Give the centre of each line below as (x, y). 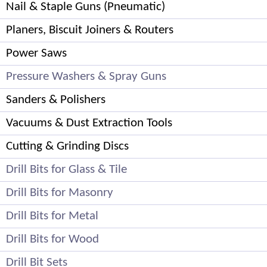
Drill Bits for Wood (52, 239)
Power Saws (36, 53)
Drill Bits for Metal (52, 216)
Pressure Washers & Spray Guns (86, 76)
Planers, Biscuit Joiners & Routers (90, 30)
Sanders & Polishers (56, 100)
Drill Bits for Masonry (60, 193)
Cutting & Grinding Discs (67, 146)
